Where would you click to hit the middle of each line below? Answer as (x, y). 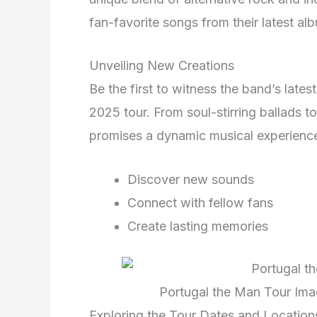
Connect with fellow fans (200, 203)
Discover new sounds (191, 180)
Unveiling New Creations (162, 66)
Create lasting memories (198, 226)
